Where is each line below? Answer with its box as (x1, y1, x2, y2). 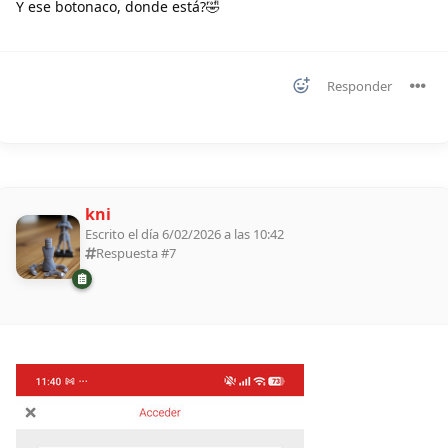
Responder (327, 77, 392, 96)
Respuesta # (96, 244, 169, 263)
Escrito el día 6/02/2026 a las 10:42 (85, 225, 284, 244)
